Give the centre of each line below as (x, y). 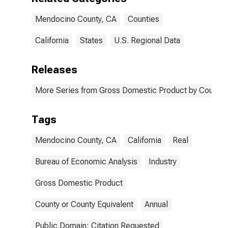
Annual (156, 204)
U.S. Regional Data (147, 40)
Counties (144, 19)
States (91, 40)
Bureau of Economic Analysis (86, 162)
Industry (163, 162)
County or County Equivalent (84, 204)
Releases (54, 70)
